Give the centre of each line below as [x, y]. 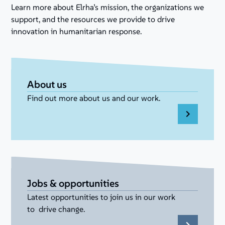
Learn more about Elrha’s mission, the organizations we [108, 7]
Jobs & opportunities [73, 183]
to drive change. [56, 209]
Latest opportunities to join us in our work [101, 197]
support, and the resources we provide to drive [93, 19]
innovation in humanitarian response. [77, 31]
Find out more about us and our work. [94, 98]
